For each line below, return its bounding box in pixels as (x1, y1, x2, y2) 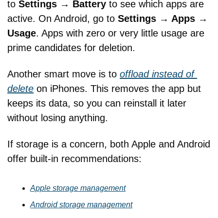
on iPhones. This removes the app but (34, 83, 201, 94)
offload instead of (120, 69, 194, 80)
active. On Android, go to (7, 13, 118, 24)
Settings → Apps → (118, 13, 208, 24)
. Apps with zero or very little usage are (36, 28, 204, 39)
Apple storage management (30, 184, 126, 193)
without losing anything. (7, 112, 111, 124)
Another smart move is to (7, 69, 120, 80)
